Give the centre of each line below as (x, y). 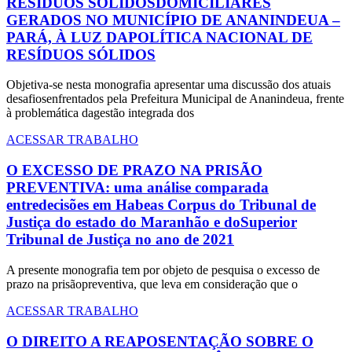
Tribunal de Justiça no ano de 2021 (120, 240)
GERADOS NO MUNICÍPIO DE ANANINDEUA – (173, 20)
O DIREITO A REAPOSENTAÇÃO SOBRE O (160, 341)
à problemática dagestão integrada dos (100, 113)
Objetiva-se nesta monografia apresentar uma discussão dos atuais (169, 85)
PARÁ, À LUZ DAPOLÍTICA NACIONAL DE (159, 37)
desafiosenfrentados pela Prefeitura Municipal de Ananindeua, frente (175, 99)
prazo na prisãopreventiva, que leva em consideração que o (152, 284)
